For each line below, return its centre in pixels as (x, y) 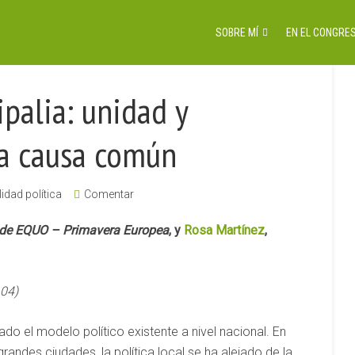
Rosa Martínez (224, 230)
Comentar (109, 194)
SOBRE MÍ (237, 32)
